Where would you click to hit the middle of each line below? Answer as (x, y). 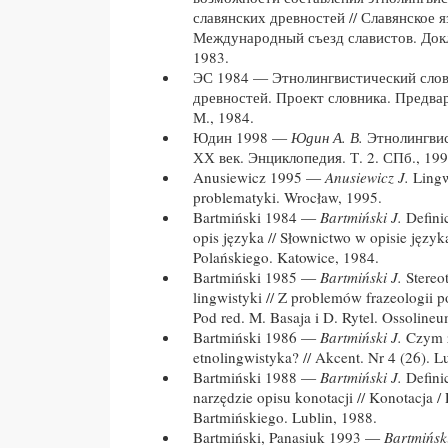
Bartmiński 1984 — (256, 217)
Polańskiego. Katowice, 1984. (286, 257)
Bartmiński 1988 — (256, 377)
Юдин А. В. (329, 137)
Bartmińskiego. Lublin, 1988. (285, 417)
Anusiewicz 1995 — (259, 177)
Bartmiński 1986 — (256, 337)
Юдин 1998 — (242, 137)
